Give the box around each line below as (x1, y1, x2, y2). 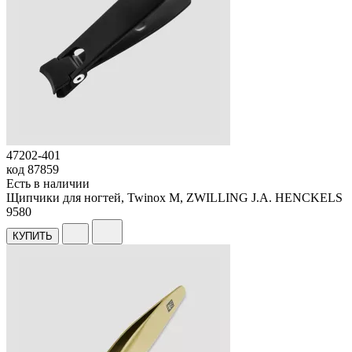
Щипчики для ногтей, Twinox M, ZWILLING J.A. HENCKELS (6, 190, 343, 204)
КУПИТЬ (13, 229, 53, 242)
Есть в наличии (6, 176, 90, 190)
